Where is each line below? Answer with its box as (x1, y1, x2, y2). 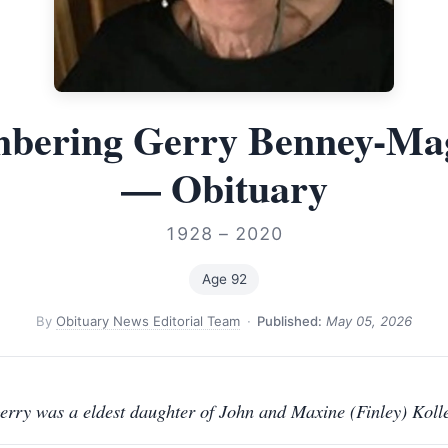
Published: (256, 312, 322, 329)
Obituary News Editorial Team (56, 312, 241, 329)
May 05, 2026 (325, 312, 412, 329)
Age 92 (201, 270, 247, 287)
